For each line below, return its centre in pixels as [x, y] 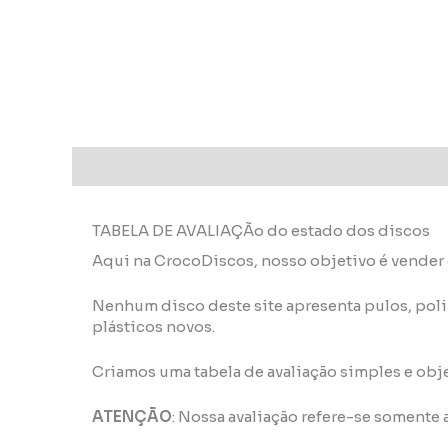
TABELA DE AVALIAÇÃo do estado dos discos [261, 231]
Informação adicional [257, 166]
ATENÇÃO [132, 417]
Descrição [113, 166]
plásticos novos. [153, 327]
